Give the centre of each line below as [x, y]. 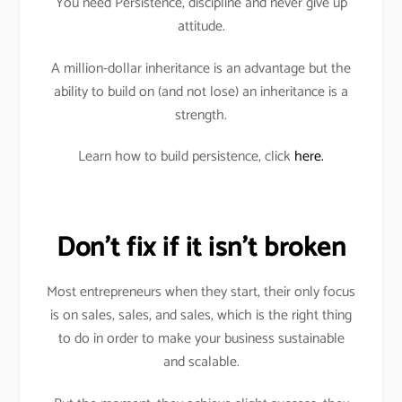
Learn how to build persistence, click [186, 157]
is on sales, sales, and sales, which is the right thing [201, 316]
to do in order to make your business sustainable [201, 339]
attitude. [201, 26]
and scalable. [201, 363]
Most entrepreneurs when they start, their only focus [201, 293]
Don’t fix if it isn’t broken [201, 249]
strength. [201, 115]
